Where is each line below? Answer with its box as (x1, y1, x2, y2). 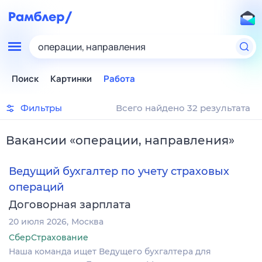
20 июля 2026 (9, 216, 67, 227)
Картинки (50, 73, 92, 85)
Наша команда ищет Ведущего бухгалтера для (9, 246, 211, 257)
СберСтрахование (9, 232, 88, 243)
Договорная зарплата (9, 198, 131, 211)
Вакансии (6, 133, 67, 147)
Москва (71, 216, 104, 227)
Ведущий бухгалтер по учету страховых (9, 165, 229, 178)
